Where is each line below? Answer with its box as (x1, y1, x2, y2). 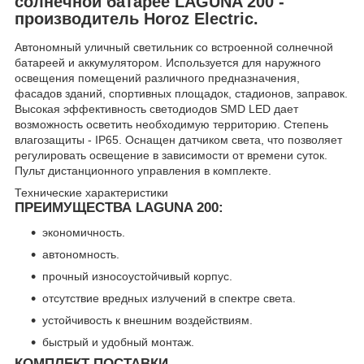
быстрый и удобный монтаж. (42, 336, 194, 349)
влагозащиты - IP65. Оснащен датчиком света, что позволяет (15, 133, 342, 147)
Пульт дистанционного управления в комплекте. (15, 164, 271, 178)
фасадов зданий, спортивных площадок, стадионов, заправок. (15, 87, 348, 101)
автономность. (42, 248, 119, 262)
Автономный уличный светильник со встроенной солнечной (15, 41, 333, 54)
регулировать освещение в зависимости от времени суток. (15, 149, 327, 162)
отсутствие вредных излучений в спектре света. (42, 292, 296, 305)
